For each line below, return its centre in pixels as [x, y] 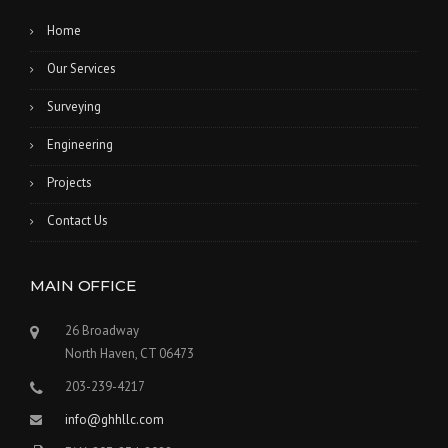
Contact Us [77, 220]
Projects [69, 182]
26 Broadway [102, 330]
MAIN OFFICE [83, 285]
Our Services [81, 68]
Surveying [74, 106]
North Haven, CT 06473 [129, 353]
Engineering [80, 144]
